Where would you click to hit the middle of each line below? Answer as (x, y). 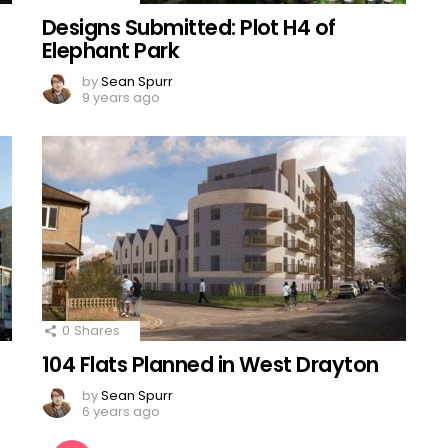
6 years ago (121, 411)
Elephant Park (111, 50)
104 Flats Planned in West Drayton (210, 364)
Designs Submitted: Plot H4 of (189, 27)
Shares (97, 330)
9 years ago (121, 97)
